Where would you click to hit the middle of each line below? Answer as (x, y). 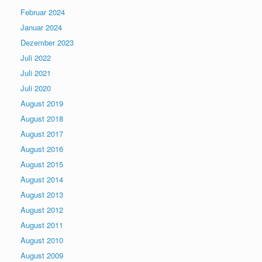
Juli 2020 (36, 88)
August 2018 (42, 118)
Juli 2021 (36, 73)
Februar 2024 (43, 12)
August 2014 (42, 179)
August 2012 (42, 209)
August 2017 (42, 133)
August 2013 (42, 194)
